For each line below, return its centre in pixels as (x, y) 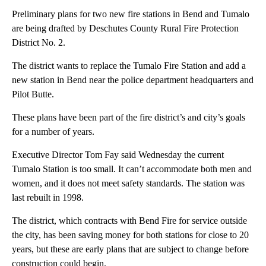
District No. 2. (39, 43)
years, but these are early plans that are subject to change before (130, 249)
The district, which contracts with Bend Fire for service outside (129, 221)
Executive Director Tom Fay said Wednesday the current (118, 155)
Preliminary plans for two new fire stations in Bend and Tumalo (131, 14)
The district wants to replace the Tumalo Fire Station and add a (129, 66)
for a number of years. (53, 132)
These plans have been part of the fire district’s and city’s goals (129, 118)
